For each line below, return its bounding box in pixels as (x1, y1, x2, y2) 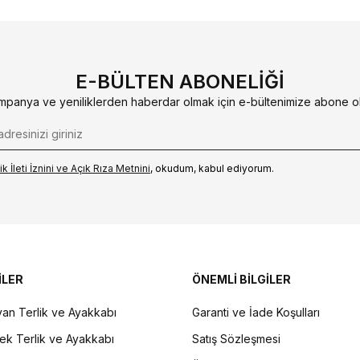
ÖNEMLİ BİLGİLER (192, 272, 291, 286)
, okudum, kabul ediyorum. (150, 162, 274, 175)
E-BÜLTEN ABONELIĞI (76, 70, 284, 94)
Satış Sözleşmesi (192, 331, 280, 346)
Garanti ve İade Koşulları (192, 305, 320, 319)
